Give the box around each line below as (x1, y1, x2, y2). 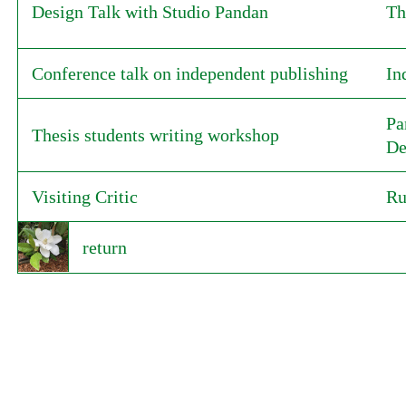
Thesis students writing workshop (31, 125, 279, 145)
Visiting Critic (31, 187, 138, 207)
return (82, 237, 128, 257)
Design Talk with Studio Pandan (31, 2, 268, 22)
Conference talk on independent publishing (31, 63, 348, 83)
